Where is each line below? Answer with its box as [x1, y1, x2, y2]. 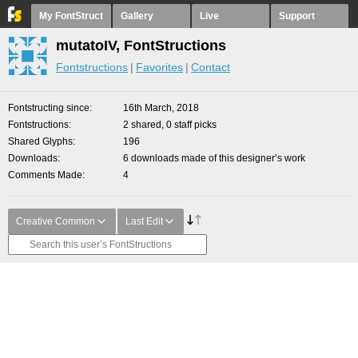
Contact [191, 61, 230, 74]
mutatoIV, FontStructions [56, 38, 226, 54]
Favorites [136, 61, 183, 74]
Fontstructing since [8, 102, 89, 113]
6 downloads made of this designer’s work [123, 153, 305, 164]
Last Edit [125, 216, 163, 227]
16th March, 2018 [123, 102, 199, 113]
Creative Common [16, 216, 95, 227]
